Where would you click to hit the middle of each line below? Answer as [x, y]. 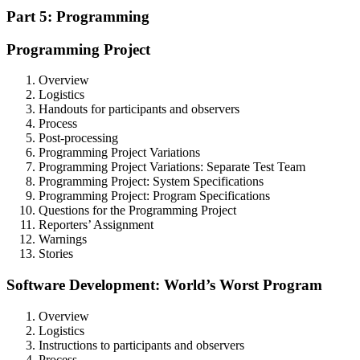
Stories [56, 254]
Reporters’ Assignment [96, 225]
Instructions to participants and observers [141, 345]
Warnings [63, 239]
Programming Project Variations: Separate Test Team [172, 167]
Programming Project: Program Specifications [154, 196]
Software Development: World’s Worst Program [164, 285]
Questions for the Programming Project [137, 211]
